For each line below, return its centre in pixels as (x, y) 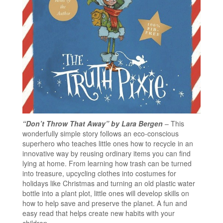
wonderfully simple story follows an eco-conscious (101, 133)
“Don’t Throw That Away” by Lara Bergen (93, 123)
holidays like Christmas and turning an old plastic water (109, 183)
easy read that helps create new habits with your (99, 213)
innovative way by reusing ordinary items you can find (107, 153)
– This (173, 123)
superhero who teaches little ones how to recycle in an (108, 143)
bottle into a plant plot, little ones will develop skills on (106, 193)
